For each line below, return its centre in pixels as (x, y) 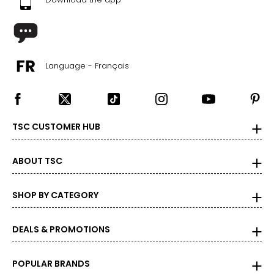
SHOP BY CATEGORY (55, 195)
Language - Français (87, 65)
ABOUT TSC (37, 161)
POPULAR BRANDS (51, 263)
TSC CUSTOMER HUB (56, 126)
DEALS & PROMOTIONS (61, 229)
